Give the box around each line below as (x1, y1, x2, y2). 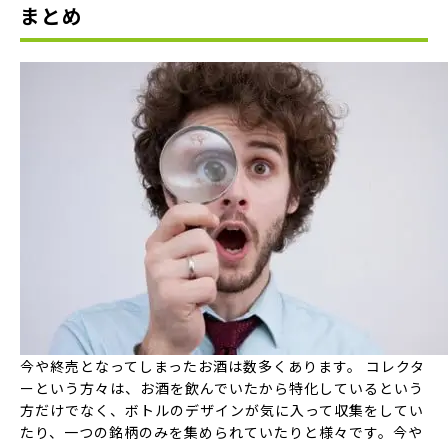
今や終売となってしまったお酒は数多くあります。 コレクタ (20, 356, 425, 376)
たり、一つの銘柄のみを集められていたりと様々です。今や (20, 422, 423, 442)
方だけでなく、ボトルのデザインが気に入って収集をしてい (20, 400, 424, 420)
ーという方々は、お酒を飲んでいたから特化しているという (20, 378, 424, 398)
